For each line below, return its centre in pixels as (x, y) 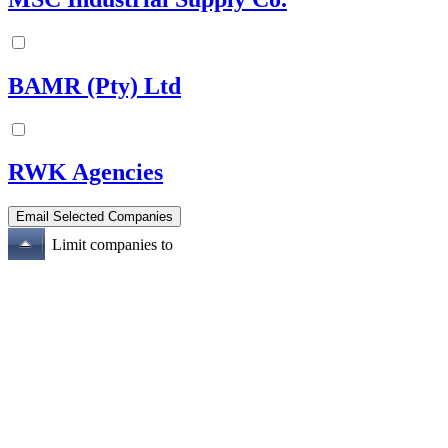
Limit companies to (112, 245)
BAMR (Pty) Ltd (94, 85)
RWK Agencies (85, 172)
